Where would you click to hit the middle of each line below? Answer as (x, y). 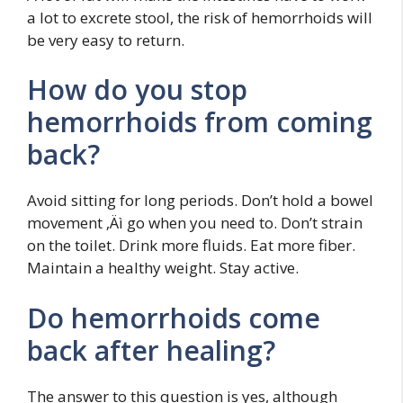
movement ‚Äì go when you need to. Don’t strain (195, 223)
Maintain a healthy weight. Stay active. (163, 268)
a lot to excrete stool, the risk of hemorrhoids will (200, 17)
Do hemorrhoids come (174, 318)
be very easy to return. (106, 40)
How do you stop (137, 90)
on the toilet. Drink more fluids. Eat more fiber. (191, 245)
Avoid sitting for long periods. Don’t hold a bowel (200, 200)
